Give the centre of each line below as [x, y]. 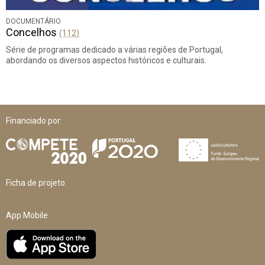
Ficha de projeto [35, 182]
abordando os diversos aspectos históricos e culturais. [106, 60]
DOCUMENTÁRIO [33, 21]
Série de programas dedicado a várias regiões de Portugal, [114, 49]
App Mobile [27, 215]
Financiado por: [34, 120]
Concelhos [33, 32]
